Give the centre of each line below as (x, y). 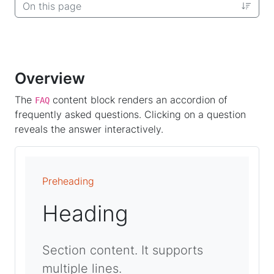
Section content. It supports (123, 250)
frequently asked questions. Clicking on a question (130, 115)
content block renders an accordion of (139, 100)
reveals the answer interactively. (89, 129)
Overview (50, 79)
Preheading (68, 181)
